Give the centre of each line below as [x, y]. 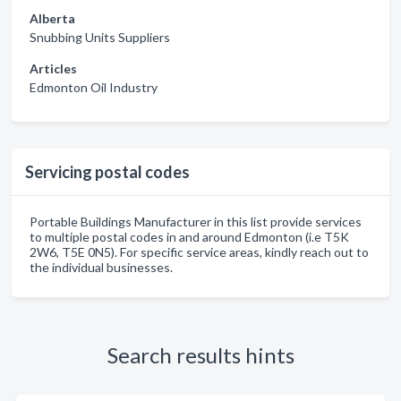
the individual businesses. [101, 267]
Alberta [52, 18]
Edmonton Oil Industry [94, 87]
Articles [53, 68]
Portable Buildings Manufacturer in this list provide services [196, 222]
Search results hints [200, 355]
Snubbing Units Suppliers [100, 37]
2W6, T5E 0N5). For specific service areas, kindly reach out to [199, 252]
